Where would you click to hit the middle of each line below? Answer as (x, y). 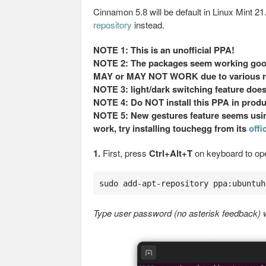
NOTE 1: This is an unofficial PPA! (164, 50)
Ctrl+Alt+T (171, 153)
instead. (148, 25)
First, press (125, 153)
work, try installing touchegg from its (171, 128)
